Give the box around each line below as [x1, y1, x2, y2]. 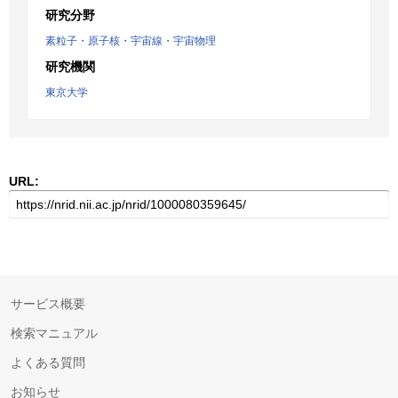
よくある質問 [11, 355, 85, 370]
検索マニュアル [11, 326, 98, 340]
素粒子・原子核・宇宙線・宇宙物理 [45, 35, 216, 47]
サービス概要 [11, 297, 85, 311]
